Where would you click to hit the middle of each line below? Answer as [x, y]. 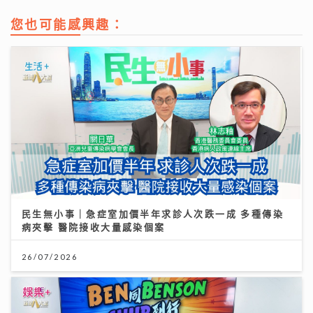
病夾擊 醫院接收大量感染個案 [94, 226]
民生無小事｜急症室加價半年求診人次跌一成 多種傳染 [153, 213]
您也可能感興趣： [68, 24]
